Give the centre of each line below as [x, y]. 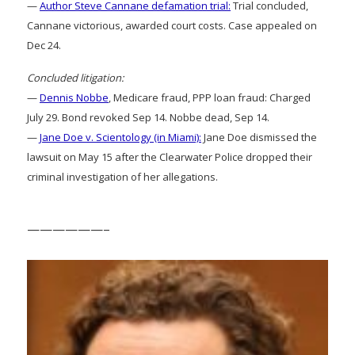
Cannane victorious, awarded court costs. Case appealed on [172, 25]
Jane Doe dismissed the [259, 137]
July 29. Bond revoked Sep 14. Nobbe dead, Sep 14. [148, 117]
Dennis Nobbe [74, 97]
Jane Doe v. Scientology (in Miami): [120, 137]
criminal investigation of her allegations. [122, 176]
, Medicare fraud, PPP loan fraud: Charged [210, 97]
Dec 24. [44, 45]
